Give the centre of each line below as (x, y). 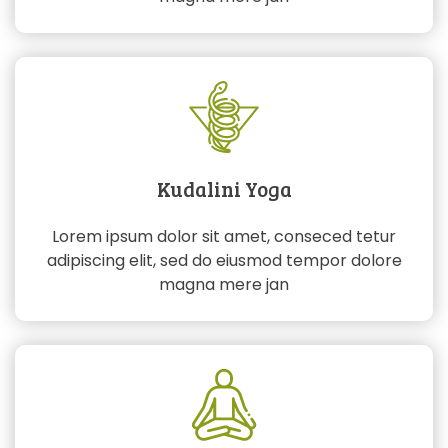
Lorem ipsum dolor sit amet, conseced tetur (224, 236)
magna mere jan (224, 284)
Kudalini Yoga (224, 188)
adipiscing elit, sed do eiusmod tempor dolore (224, 260)
